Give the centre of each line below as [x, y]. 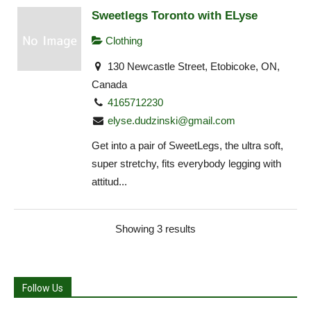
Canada [109, 84]
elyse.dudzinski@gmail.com [172, 120]
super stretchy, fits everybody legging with [186, 164]
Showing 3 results [155, 228]
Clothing [123, 41]
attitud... [109, 182]
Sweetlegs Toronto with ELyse [175, 16]
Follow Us [43, 288]
